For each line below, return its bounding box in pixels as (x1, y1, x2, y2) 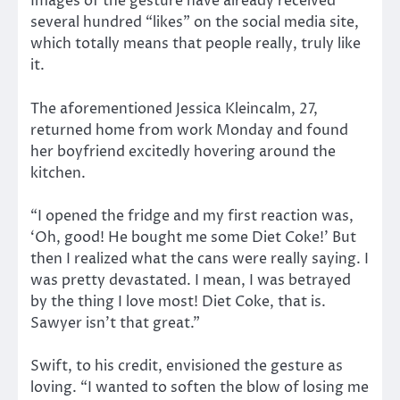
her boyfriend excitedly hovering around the (30, 141, 336, 162)
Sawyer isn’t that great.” (30, 312, 200, 333)
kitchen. (30, 162, 86, 183)
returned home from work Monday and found (30, 120, 348, 140)
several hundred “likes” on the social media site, (30, 12, 359, 33)
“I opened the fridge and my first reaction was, (30, 205, 354, 226)
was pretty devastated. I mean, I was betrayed (30, 270, 351, 290)
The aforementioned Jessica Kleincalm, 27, (30, 98, 318, 119)
